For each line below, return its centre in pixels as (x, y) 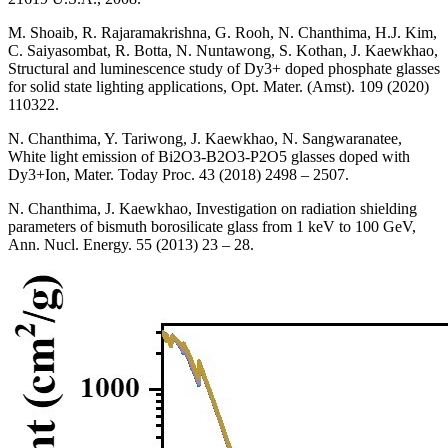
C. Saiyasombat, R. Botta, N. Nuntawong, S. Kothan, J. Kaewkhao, (223, 51)
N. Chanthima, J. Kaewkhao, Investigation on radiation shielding (212, 209)
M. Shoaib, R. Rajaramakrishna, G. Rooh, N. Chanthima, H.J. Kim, (222, 33)
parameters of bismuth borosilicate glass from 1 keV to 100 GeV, (212, 227)
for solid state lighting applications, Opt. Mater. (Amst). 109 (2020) (218, 87)
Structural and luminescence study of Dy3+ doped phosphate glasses (224, 69)
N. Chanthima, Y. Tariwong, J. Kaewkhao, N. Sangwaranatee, (205, 139)
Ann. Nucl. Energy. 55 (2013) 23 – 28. (131, 245)
